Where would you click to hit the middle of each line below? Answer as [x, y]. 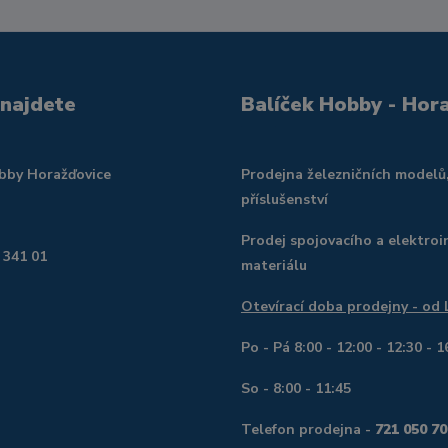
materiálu [273, 265]
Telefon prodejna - [307, 429]
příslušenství [284, 199]
